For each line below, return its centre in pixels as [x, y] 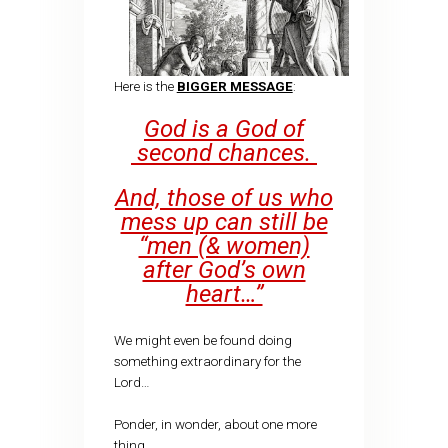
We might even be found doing [202, 340]
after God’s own [224, 270]
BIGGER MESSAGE [234, 87]
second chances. [224, 152]
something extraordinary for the [207, 361]
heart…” [224, 294]
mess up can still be [224, 222]
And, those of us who [224, 198]
